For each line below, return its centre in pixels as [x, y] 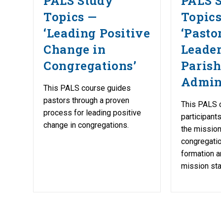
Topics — [71, 17]
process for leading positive [92, 112]
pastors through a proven [87, 100]
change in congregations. [86, 125]
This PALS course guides [87, 88]
